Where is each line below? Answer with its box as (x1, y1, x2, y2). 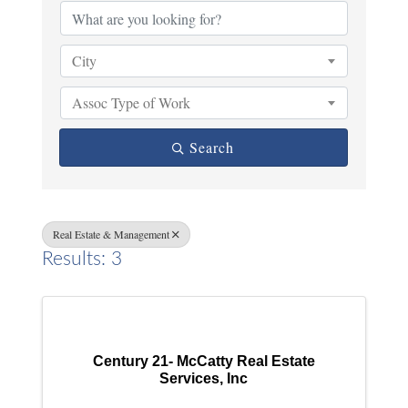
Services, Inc (159, 370, 249, 386)
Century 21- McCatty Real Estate (92, 352, 315, 369)
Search (189, 138, 235, 157)
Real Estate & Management (53, 227, 170, 241)
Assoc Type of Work (72, 93, 191, 112)
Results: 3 (42, 250, 123, 269)
